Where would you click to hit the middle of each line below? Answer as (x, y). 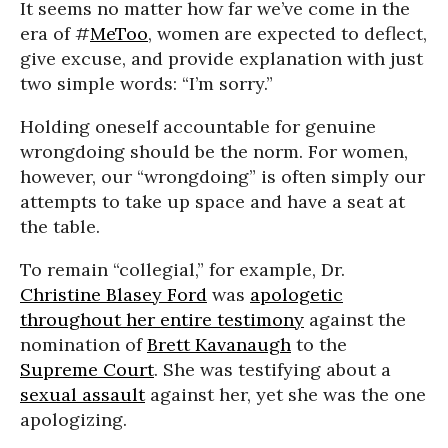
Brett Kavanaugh (219, 344)
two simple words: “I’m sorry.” (146, 83)
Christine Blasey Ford (113, 294)
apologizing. (73, 419)
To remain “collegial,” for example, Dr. (182, 269)
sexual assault (82, 394)
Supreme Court (87, 369)
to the (319, 344)
